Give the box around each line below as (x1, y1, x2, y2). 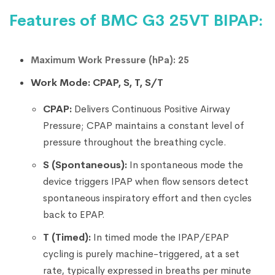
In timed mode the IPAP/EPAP (91, 230, 229, 244)
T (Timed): (43, 230, 91, 244)
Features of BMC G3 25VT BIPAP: (9, 10, 263, 31)
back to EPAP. (43, 207, 105, 221)
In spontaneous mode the (127, 158, 243, 171)
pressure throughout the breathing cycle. (43, 135, 227, 149)
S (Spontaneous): (43, 158, 127, 171)
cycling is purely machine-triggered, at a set (43, 247, 239, 260)
